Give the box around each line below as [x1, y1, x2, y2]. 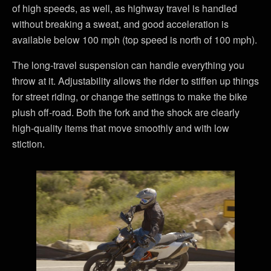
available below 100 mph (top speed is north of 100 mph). [12, 32, 257, 47]
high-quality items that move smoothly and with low [12, 120, 229, 135]
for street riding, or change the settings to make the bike [12, 89, 247, 103]
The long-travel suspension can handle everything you [12, 57, 244, 72]
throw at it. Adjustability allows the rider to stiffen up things [12, 73, 259, 88]
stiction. [12, 136, 45, 151]
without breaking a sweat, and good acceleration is [12, 16, 229, 31]
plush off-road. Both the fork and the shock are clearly [12, 105, 240, 119]
